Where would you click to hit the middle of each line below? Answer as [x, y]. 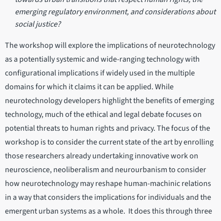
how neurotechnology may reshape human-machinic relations [108, 184]
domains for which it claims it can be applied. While [89, 87]
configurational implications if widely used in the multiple [100, 73]
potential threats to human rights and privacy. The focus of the [108, 129]
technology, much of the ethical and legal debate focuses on [103, 115]
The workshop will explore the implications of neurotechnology [110, 46]
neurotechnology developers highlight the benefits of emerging [110, 101]
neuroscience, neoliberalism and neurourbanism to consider [106, 170]
